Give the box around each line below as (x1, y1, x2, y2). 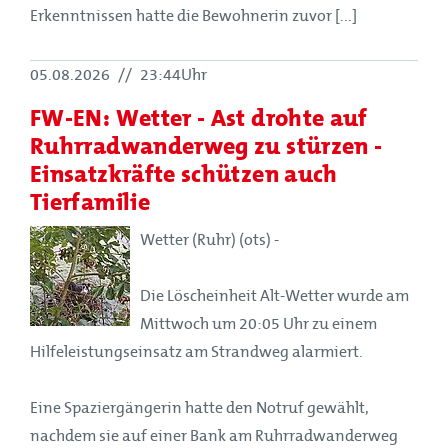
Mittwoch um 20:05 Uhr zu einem (140, 314, 377, 333)
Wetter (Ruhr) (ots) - (140, 230, 279, 249)
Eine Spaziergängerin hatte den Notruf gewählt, (30, 398, 369, 417)
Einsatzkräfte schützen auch (30, 153, 338, 193)
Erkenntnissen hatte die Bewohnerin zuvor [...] (30, 6, 357, 25)
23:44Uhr (137, 65, 207, 84)
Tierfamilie (30, 181, 150, 221)
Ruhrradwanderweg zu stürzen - (30, 125, 383, 165)
